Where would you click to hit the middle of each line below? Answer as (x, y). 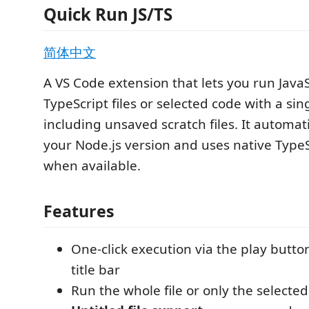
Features (79, 211)
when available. (92, 166)
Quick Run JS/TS (108, 14)
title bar (96, 269)
